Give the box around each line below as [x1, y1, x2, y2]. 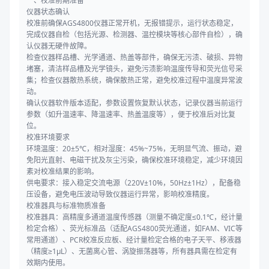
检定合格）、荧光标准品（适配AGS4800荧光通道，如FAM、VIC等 [26, 223, 243, 234]
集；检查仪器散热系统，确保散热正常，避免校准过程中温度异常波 [26, 75, 243, 86]
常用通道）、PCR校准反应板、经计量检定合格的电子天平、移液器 [26, 235, 241, 246]
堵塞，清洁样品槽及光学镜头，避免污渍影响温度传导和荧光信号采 [26, 64, 243, 74]
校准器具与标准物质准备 [26, 201, 106, 211]
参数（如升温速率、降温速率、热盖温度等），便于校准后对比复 [26, 109, 235, 120]
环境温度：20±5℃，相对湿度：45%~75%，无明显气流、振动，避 [26, 144, 242, 154]
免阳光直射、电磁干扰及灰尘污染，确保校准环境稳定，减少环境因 [26, 155, 243, 166]
